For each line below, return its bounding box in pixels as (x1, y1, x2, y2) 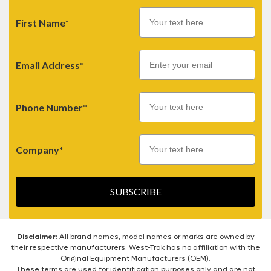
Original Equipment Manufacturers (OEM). (60, 253, 211, 263)
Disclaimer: (16, 232, 57, 241)
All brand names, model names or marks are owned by (57, 232, 255, 241)
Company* (16, 143, 64, 155)
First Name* (16, 16, 69, 28)
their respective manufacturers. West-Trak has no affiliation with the (11, 243, 260, 252)
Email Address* (16, 59, 84, 71)
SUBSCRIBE (109, 186, 162, 197)
